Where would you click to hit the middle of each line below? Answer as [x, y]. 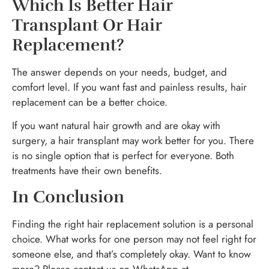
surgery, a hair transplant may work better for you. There [133, 141]
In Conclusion [68, 197]
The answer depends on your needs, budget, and [119, 72]
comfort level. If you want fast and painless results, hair [129, 87]
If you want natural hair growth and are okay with [116, 126]
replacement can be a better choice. [90, 102]
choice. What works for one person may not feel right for [134, 239]
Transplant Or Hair [87, 25]
